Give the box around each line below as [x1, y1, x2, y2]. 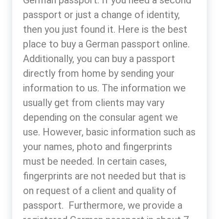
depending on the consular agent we [23, 111, 178, 123]
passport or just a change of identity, [23, 8, 180, 21]
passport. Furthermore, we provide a [23, 199, 182, 211]
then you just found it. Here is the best [23, 23, 187, 35]
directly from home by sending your [23, 67, 175, 79]
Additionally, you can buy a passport [23, 52, 175, 65]
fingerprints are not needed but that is [23, 170, 186, 182]
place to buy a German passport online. [23, 38, 190, 50]
